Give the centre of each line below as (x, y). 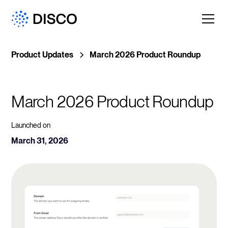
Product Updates (42, 55)
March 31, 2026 (40, 141)
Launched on (31, 125)
